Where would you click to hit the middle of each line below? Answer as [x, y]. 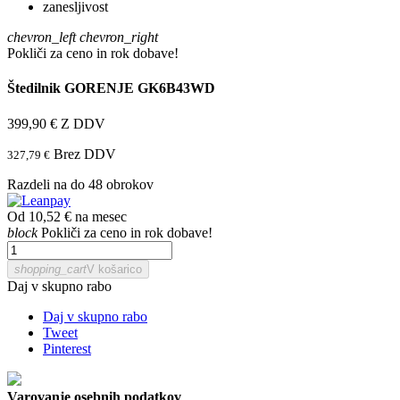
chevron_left [42, 37]
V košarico [114, 269]
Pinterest [67, 348]
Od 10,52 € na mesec [67, 216]
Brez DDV [85, 154]
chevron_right [119, 37]
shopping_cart [50, 269]
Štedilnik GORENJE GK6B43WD [111, 88]
